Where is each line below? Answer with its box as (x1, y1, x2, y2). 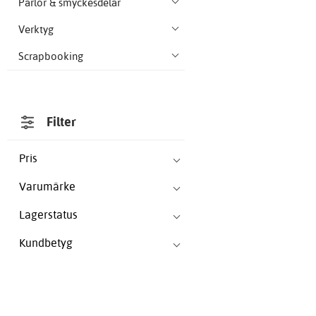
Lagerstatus (19, 207, 78, 222)
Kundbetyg (19, 236, 73, 250)
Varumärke (19, 179, 75, 194)
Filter (47, 114, 77, 130)
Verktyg (18, 23, 54, 37)
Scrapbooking (18, 49, 83, 63)
